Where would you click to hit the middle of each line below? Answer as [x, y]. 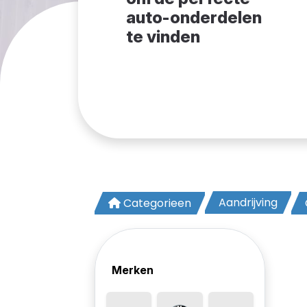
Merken [133, 270]
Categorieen [157, 203]
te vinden [163, 37]
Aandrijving [248, 202]
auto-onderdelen [194, 17]
